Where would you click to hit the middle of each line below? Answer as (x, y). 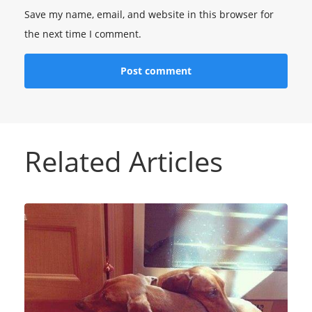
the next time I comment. (83, 33)
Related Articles (124, 161)
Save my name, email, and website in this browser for (149, 14)
